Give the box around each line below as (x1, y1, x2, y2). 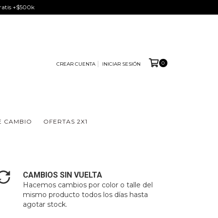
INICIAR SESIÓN (102, 60, 141, 67)
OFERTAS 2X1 (43, 118, 88, 125)
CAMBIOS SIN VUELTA (23, 170, 103, 180)
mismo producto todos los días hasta (23, 190, 148, 199)
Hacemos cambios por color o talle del (23, 181, 153, 189)
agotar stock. (23, 200, 68, 209)
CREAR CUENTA (56, 60, 95, 67)
